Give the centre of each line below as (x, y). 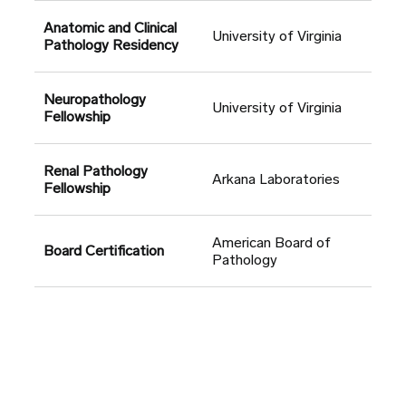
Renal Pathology (96, 171)
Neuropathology (95, 100)
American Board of (271, 243)
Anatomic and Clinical (110, 28)
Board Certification (104, 251)
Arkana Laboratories (276, 179)
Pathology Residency (111, 45)
